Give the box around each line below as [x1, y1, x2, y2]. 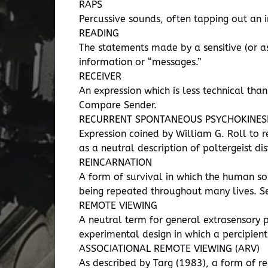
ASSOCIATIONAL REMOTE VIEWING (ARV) [79, 243, 260, 254]
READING [79, 28, 119, 39]
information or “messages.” [79, 56, 202, 68]
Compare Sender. [79, 99, 157, 111]
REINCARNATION [79, 157, 152, 168]
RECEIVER [79, 71, 121, 82]
